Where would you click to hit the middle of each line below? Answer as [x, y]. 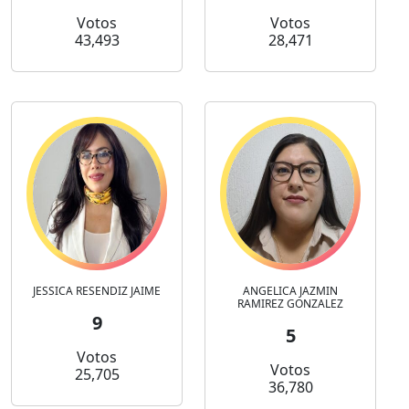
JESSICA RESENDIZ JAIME [97, 291]
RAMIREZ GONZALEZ [290, 304]
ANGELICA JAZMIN [290, 291]
